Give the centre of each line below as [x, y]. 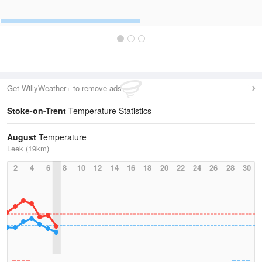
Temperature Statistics [109, 111]
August [22, 137]
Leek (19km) [28, 148]
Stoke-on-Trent [37, 111]
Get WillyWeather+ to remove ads [64, 88]
